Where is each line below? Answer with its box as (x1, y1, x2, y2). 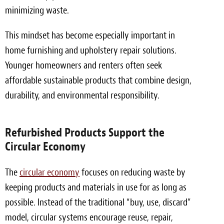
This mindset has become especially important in (5, 29, 175, 41)
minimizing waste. (5, 4, 69, 16)
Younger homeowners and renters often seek (5, 59, 162, 71)
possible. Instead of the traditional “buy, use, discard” (5, 196, 191, 208)
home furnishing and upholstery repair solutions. (5, 44, 176, 56)
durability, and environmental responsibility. (5, 89, 159, 101)
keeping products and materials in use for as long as (5, 181, 186, 193)
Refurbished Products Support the (5, 125, 164, 140)
